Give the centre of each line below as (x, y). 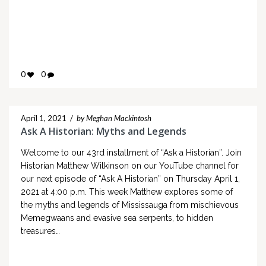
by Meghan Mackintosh (114, 118)
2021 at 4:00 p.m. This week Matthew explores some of (127, 192)
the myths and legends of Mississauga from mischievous (130, 205)
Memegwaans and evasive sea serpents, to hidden (117, 218)
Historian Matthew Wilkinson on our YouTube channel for (130, 166)
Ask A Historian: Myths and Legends (104, 132)
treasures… (40, 231)
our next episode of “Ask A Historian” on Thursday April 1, (130, 179)
